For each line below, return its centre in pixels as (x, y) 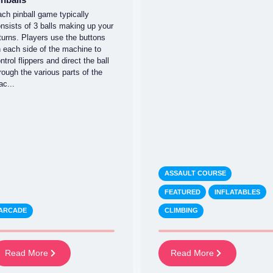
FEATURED (182, 192)
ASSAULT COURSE (195, 173)
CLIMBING (181, 211)
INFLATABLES (237, 192)
